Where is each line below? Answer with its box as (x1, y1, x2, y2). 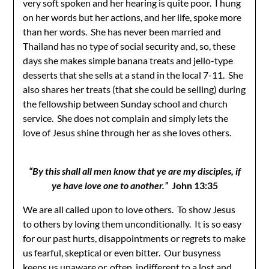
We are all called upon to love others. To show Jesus (23, 204, 236, 215)
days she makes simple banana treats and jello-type (23, 55, 234, 66)
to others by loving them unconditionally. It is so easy (23, 218, 242, 229)
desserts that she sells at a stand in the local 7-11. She (23, 69, 244, 80)
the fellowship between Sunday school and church (23, 98, 228, 109)
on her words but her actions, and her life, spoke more (23, 11, 242, 23)
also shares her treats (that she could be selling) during (23, 83, 246, 95)
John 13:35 (169, 180, 218, 191)
